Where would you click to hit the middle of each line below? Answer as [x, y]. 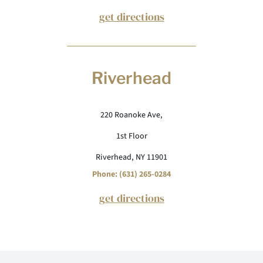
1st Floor [131, 136]
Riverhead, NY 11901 [131, 157]
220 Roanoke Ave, [131, 115]
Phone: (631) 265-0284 [131, 174]
